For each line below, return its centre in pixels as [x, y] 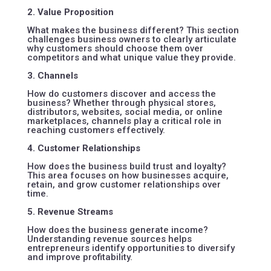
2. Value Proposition [70, 12]
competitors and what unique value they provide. [131, 57]
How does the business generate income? [117, 230]
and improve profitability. [80, 257]
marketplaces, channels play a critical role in [124, 121]
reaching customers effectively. [96, 130]
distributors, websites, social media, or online [125, 112]
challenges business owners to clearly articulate [132, 39]
